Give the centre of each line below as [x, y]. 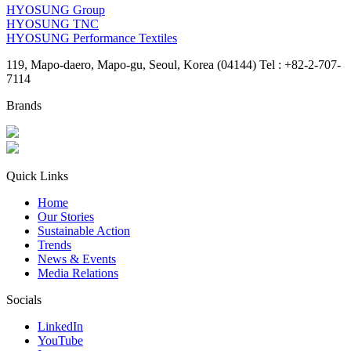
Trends [54, 245]
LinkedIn [60, 327]
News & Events [77, 259]
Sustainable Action [84, 231]
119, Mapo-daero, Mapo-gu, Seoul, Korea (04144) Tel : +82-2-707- [174, 65]
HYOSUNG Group [56, 10]
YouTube [60, 341]
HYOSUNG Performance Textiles [92, 38]
